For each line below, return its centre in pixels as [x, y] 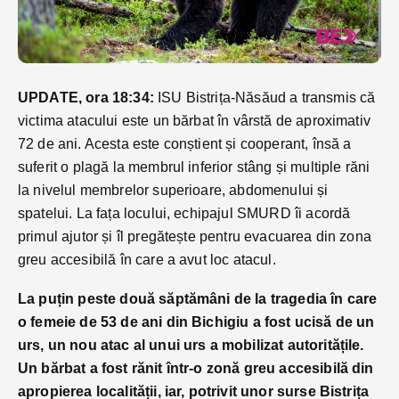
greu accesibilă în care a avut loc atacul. [147, 259]
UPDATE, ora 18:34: [86, 97]
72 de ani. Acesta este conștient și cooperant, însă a [185, 143]
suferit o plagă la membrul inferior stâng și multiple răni [194, 167]
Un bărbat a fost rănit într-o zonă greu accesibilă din [196, 368]
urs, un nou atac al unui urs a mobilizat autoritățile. [191, 345]
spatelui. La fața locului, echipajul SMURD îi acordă [184, 213]
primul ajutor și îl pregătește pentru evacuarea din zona [195, 236]
